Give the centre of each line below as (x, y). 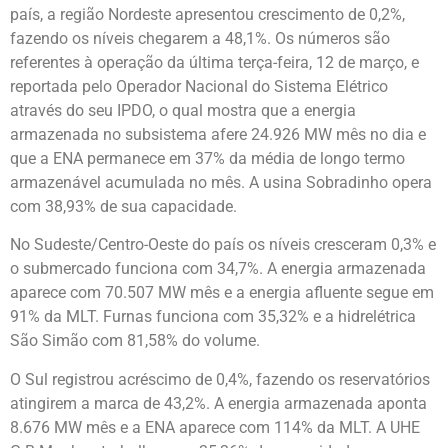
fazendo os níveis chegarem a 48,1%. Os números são (200, 38)
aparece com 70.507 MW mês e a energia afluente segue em (222, 293)
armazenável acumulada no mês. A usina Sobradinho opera (221, 182)
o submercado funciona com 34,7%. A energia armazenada (218, 269)
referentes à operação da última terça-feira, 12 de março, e (214, 62)
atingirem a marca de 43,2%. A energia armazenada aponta (218, 403)
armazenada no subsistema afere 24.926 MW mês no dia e (218, 134)
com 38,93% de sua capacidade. (123, 206)
